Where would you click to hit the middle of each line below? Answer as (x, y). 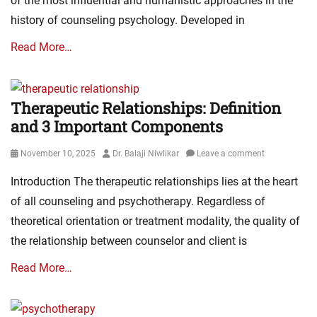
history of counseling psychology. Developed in (128, 20)
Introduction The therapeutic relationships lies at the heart (154, 181)
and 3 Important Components (117, 126)
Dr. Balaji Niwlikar (146, 153)
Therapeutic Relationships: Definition (146, 108)
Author (115, 152)
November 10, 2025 (58, 153)
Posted (23, 152)
